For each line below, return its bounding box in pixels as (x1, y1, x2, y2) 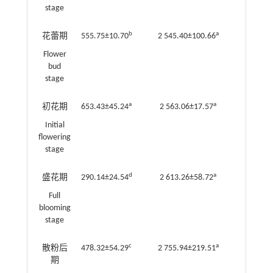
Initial (44, 121, 65, 130)
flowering (38, 133, 71, 143)
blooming (38, 204, 71, 213)
